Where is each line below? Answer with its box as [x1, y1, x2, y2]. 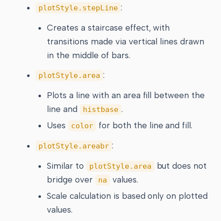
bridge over [47, 174, 95, 184]
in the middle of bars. [47, 50, 130, 60]
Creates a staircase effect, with [47, 22, 170, 33]
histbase [83, 105, 118, 114]
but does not [154, 160, 207, 171]
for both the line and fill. [96, 120, 193, 131]
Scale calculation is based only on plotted [47, 190, 208, 201]
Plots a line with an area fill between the [47, 90, 205, 101]
